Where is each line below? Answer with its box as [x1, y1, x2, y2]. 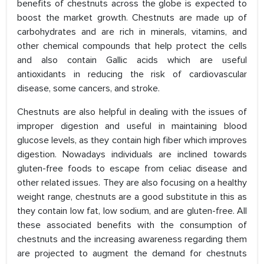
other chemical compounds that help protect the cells [17, 40, 247, 52]
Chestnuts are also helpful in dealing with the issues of [17, 106, 247, 118]
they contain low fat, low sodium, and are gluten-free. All [17, 205, 247, 217]
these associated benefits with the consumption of [17, 219, 247, 232]
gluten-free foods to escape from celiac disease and [17, 163, 247, 175]
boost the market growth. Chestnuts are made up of [17, 12, 247, 24]
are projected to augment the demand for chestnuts [17, 247, 247, 260]
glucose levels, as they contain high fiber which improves [17, 134, 247, 147]
